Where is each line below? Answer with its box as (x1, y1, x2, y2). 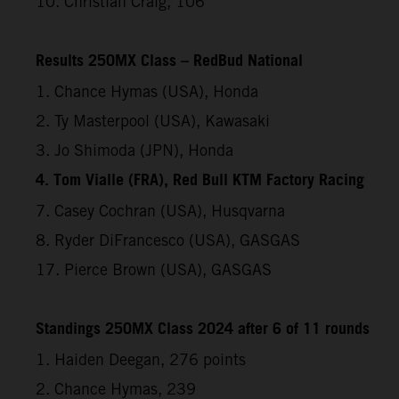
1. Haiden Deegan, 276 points (36, 349, 246, 369)
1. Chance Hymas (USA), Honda (36, 81, 258, 101)
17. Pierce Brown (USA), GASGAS (36, 259, 272, 279)
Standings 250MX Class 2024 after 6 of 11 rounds (36, 313, 370, 345)
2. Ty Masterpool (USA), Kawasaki (36, 110, 270, 130)
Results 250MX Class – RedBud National (36, 45, 303, 77)
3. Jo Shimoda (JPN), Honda (36, 140, 233, 159)
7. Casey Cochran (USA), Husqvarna (36, 200, 285, 220)
